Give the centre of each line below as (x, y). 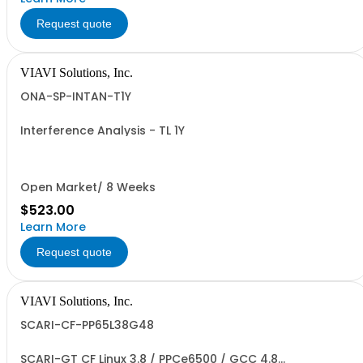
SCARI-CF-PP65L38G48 (87, 325)
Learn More (53, 227)
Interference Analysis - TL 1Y (102, 130)
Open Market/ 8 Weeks (88, 187)
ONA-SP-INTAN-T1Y (76, 96)
